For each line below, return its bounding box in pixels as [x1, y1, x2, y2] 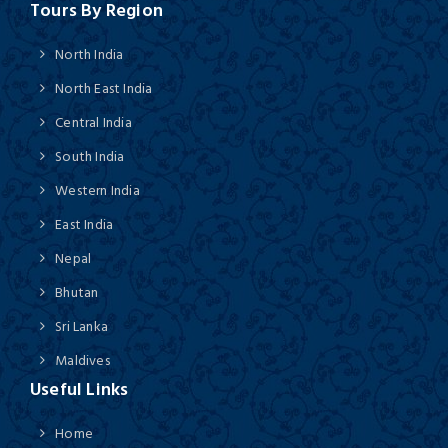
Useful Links [30, 374, 129, 404]
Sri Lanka [55, 314, 109, 338]
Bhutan [55, 280, 99, 304]
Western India [55, 178, 140, 202]
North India [55, 42, 124, 66]
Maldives [55, 348, 110, 372]
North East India [55, 76, 153, 100]
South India [55, 144, 125, 168]
